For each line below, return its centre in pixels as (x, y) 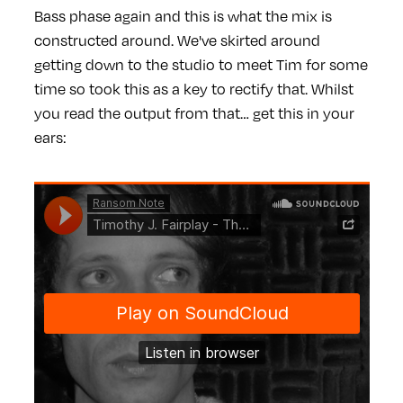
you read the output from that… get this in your (194, 112)
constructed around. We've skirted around (177, 40)
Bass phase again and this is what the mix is (183, 15)
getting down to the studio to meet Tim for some (201, 64)
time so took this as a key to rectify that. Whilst (193, 88)
